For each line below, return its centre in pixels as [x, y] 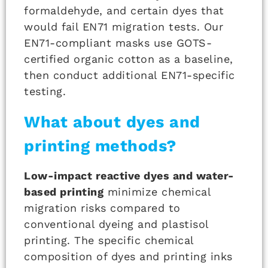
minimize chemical [157, 191]
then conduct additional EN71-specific [130, 75]
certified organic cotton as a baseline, [129, 59]
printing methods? [100, 146]
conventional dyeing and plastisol [116, 224]
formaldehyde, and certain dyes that [124, 10]
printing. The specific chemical [109, 240]
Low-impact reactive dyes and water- [129, 175]
